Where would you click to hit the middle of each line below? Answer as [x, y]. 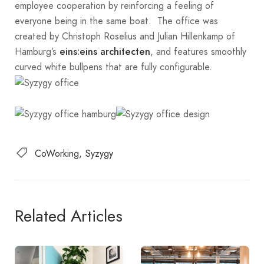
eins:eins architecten [105, 52]
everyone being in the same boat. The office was [116, 21]
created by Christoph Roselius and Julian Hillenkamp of [125, 36]
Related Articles [69, 216]
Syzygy [99, 154]
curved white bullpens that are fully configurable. [113, 67]
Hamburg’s [37, 51]
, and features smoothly [198, 51]
